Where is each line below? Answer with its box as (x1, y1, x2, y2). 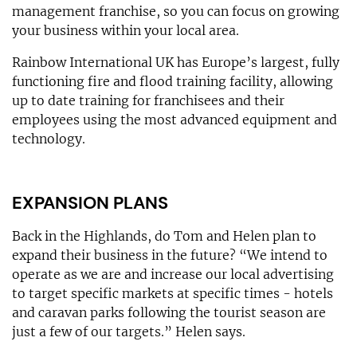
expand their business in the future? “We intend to (12, 246, 328, 263)
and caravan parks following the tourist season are (12, 304, 326, 320)
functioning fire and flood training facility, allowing (12, 73, 333, 89)
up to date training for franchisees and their (12, 92, 284, 108)
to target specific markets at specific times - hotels (12, 284, 333, 301)
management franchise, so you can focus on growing (12, 2, 339, 19)
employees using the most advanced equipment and (12, 111, 337, 127)
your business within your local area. (12, 22, 239, 38)
